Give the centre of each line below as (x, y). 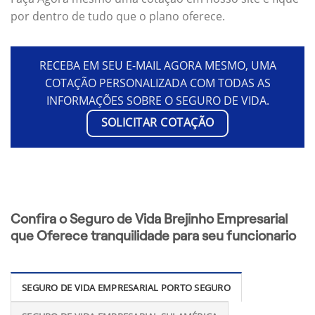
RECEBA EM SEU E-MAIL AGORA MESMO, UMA (157, 65)
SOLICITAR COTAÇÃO (157, 122)
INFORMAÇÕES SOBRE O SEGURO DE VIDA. (157, 100)
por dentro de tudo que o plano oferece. (118, 16)
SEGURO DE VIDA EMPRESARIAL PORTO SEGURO (126, 288)
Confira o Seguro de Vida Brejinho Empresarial (149, 219)
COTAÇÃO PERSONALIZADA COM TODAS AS (157, 83)
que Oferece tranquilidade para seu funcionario (153, 236)
